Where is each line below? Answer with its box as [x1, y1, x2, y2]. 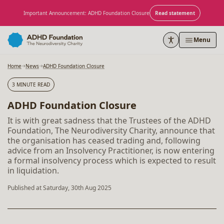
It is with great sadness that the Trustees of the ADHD [7, 115, 211, 126]
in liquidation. [7, 165, 59, 176]
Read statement [155, 9, 195, 16]
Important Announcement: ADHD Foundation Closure [23, 9, 149, 16]
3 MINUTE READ [12, 81, 50, 88]
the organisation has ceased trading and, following [7, 135, 200, 146]
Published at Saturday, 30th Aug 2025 [7, 183, 111, 192]
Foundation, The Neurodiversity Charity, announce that [7, 125, 215, 136]
